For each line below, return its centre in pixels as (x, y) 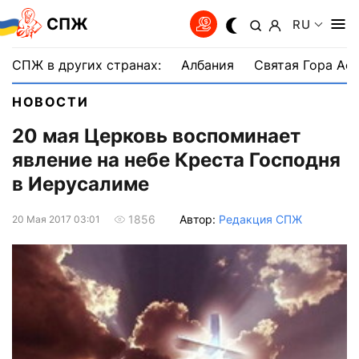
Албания (208, 65)
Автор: (199, 219)
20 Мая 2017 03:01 (56, 219)
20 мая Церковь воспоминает (156, 136)
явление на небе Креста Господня (176, 160)
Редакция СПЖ (260, 219)
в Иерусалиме (81, 184)
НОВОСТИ (50, 102)
